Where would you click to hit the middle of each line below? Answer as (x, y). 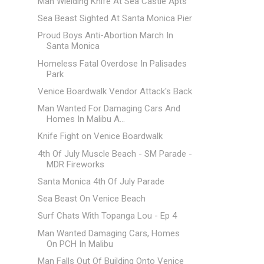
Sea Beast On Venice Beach (91, 199)
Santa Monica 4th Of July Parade (101, 181)
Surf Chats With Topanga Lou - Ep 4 (107, 216)
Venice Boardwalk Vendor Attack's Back (115, 91)
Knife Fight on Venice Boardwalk (100, 136)
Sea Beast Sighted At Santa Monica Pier (115, 18)
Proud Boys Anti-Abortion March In (105, 36)
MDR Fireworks (75, 164)
